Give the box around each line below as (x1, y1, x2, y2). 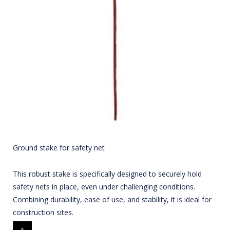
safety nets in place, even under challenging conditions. (13, 182, 195, 192)
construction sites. (13, 207, 73, 218)
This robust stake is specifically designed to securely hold (13, 169, 202, 179)
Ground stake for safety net (13, 143, 105, 153)
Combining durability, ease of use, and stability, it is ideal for (13, 195, 212, 205)
